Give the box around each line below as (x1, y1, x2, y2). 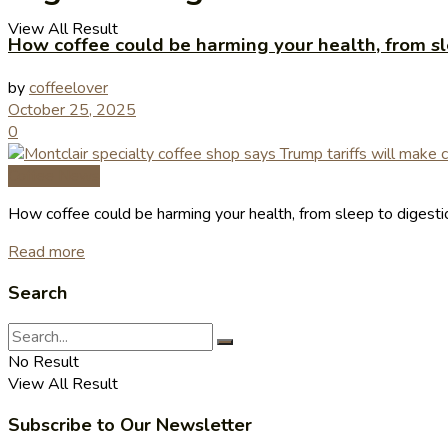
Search (8, 280, 67, 305)
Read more (8, 240, 85, 263)
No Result (8, 350, 79, 373)
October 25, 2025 (8, 98, 136, 121)
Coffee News (8, 164, 100, 187)
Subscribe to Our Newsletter (8, 412, 252, 437)
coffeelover (29, 76, 108, 99)
